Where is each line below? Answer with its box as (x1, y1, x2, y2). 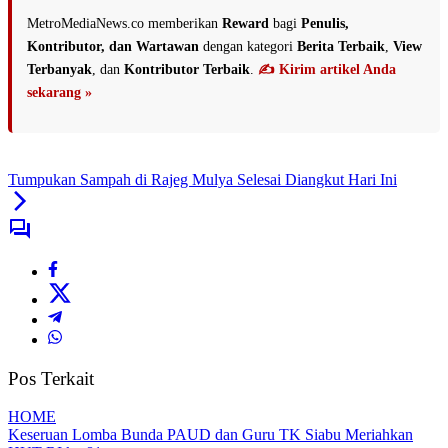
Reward (222, 15, 269, 31)
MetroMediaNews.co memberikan (27, 15, 222, 31)
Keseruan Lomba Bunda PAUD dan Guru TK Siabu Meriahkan (8, 426, 413, 444)
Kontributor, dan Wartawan (27, 38, 199, 54)
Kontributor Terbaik (124, 61, 250, 77)
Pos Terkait (8, 367, 94, 389)
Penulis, (301, 15, 349, 31)
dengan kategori (199, 38, 297, 54)
